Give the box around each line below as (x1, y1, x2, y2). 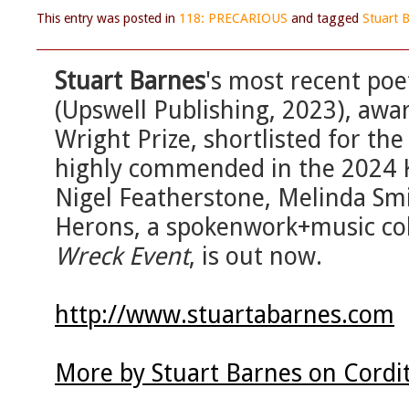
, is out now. (189, 242, 322, 271)
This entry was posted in (37, 11, 179, 26)
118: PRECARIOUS (179, 11, 288, 26)
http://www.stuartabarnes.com (55, 300, 394, 330)
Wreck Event (55, 242, 189, 271)
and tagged (288, 11, 362, 26)
